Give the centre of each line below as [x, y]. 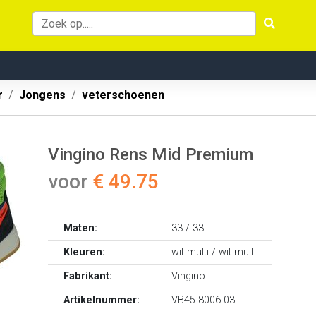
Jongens [42, 95]
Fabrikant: [88, 276]
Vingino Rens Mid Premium [151, 154]
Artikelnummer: [102, 300]
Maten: [81, 228]
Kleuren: [85, 252]
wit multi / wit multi [214, 252]
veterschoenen [123, 95]
